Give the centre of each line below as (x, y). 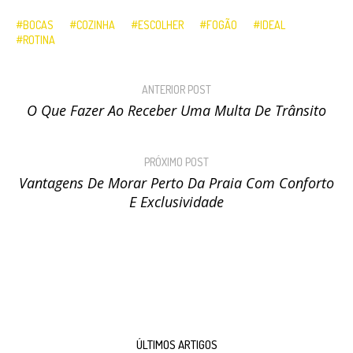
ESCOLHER (161, 24)
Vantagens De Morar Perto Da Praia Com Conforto (176, 183)
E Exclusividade (176, 202)
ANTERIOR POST (176, 90)
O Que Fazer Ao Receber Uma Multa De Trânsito (176, 111)
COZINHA (96, 24)
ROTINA (39, 40)
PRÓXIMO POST (176, 162)
